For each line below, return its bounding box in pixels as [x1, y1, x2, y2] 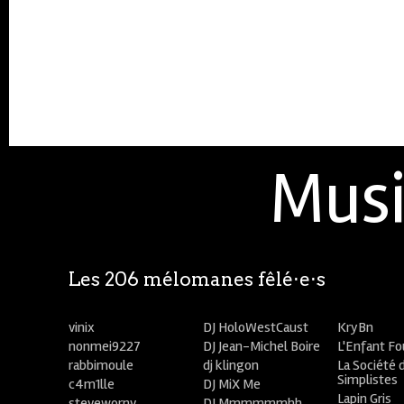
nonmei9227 [69, 337, 142, 355]
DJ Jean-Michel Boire [203, 337, 321, 355]
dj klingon [203, 356, 260, 374]
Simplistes [337, 371, 399, 389]
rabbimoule [69, 356, 134, 374]
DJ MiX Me [203, 375, 262, 393]
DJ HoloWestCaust [203, 318, 309, 336]
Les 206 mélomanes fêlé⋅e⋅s [69, 268, 326, 290]
